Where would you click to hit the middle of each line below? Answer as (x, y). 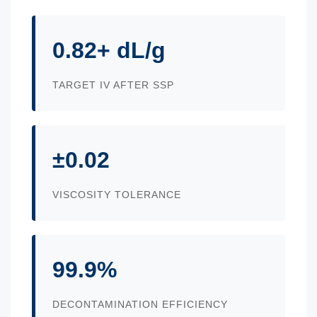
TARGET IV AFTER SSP (113, 85)
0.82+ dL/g (109, 50)
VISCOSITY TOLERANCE (117, 194)
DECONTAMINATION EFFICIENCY (140, 304)
